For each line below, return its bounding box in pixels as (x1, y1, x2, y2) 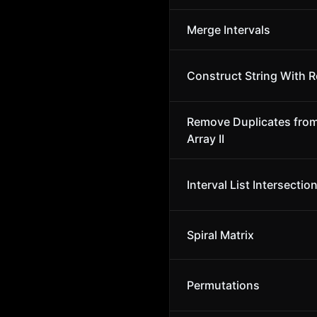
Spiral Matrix (187, 228, 254, 242)
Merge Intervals (187, 23, 270, 37)
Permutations (187, 278, 260, 292)
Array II (187, 132, 224, 146)
